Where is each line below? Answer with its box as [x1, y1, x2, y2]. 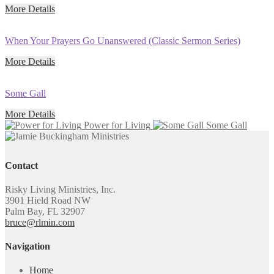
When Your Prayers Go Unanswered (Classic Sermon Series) [5, 35, 240, 46]
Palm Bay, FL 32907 [5, 206, 85, 217]
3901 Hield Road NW [5, 194, 91, 206]
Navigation [5, 241, 50, 252]
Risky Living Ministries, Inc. [5, 183, 116, 194]
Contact [5, 160, 38, 171]
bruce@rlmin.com [5, 217, 75, 228]
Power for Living [84, 119, 150, 130]
